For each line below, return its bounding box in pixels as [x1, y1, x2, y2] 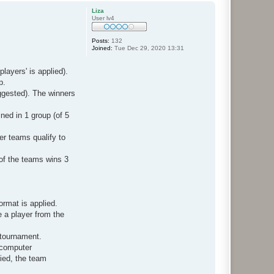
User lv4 [92, 14, 114, 21]
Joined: [92, 44, 113, 51]
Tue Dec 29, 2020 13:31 [113, 44, 184, 51]
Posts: [92, 37, 109, 44]
